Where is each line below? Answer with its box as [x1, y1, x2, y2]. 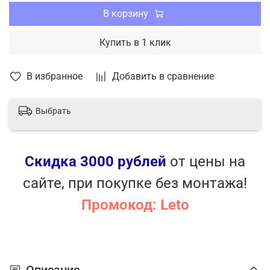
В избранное [27, 70, 83, 82]
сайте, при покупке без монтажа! [23, 174, 247, 192]
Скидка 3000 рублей [25, 152, 166, 170]
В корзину [103, 7, 148, 19]
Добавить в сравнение [112, 70, 214, 82]
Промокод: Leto [81, 196, 189, 213]
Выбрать [36, 106, 71, 116]
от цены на [166, 152, 245, 170]
